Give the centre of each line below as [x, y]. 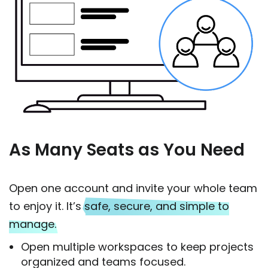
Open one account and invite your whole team [133, 188]
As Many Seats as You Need [127, 150]
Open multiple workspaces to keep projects [137, 246]
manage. [33, 224]
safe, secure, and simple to [157, 206]
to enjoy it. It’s [47, 206]
